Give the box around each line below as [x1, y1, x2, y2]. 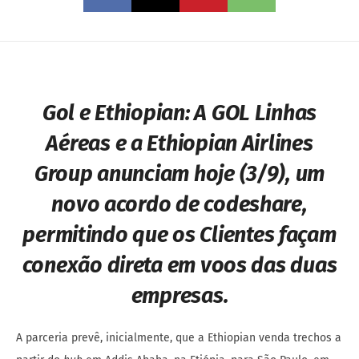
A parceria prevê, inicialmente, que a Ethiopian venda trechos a [16, 331, 341, 345]
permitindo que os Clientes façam [22, 222, 337, 248]
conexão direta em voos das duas [22, 252, 337, 279]
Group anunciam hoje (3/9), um [34, 161, 325, 188]
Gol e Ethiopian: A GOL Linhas [42, 100, 317, 127]
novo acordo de [51, 192, 204, 218]
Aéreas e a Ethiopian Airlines [46, 131, 313, 157]
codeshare [204, 192, 302, 218]
